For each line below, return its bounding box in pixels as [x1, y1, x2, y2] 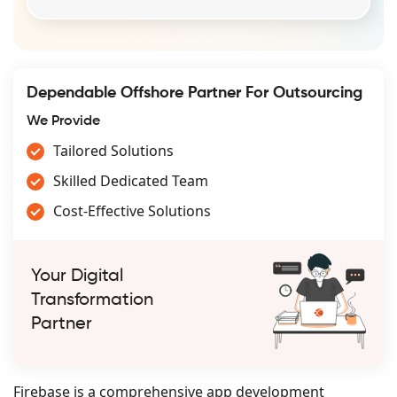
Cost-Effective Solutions [53, 200, 211, 221]
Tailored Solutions [53, 140, 174, 160]
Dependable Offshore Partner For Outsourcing [27, 84, 362, 101]
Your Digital [31, 268, 123, 286]
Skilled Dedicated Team [53, 170, 208, 191]
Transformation [31, 292, 153, 310]
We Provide [27, 113, 100, 128]
